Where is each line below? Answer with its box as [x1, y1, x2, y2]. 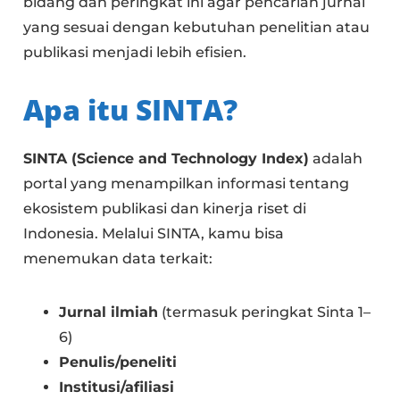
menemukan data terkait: [23, 250, 213, 268]
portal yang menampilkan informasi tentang [23, 175, 350, 193]
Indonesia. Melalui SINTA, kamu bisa [23, 225, 285, 243]
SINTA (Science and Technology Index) [23, 150, 310, 168]
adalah [309, 150, 363, 168]
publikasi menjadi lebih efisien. [23, 44, 247, 62]
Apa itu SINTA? [23, 90, 238, 129]
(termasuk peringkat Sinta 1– [158, 304, 371, 321]
